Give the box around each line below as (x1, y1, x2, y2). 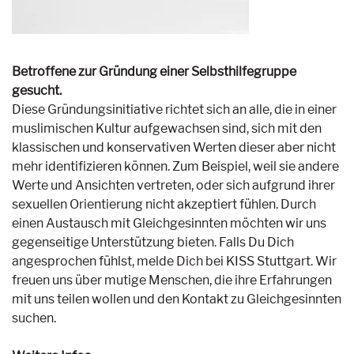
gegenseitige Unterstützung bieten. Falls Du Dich (12, 234, 294, 250)
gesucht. (12, 82, 62, 98)
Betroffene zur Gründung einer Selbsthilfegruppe (12, 63, 296, 79)
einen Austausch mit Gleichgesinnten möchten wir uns (12, 215, 326, 231)
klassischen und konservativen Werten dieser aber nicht (12, 139, 336, 155)
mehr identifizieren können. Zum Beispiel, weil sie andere (12, 158, 339, 174)
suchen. (12, 310, 56, 326)
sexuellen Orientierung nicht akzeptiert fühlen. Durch (12, 196, 316, 212)
